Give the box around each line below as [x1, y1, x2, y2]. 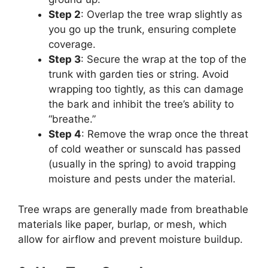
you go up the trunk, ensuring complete [48, 23, 236, 36]
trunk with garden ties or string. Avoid [48, 68, 229, 81]
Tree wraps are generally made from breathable [18, 203, 248, 215]
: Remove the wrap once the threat [81, 128, 248, 141]
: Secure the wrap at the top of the [81, 53, 246, 66]
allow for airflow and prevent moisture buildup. [18, 233, 243, 245]
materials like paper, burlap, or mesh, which [18, 218, 227, 230]
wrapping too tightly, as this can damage [48, 83, 243, 96]
